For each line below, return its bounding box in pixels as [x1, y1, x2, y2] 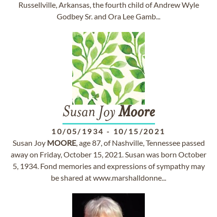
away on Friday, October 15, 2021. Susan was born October [11, 150, 206, 159]
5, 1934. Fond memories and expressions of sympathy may [12, 161, 205, 170]
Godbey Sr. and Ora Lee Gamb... [57, 12, 160, 21]
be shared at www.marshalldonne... [51, 173, 166, 182]
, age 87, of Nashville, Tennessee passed [76, 138, 205, 147]
